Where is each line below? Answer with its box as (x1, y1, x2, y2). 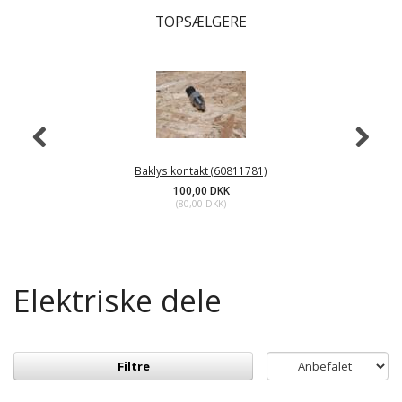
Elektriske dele (13, 280, 222, 322)
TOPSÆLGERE (155, 12, 247, 32)
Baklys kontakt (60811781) (135, 163, 267, 179)
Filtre (117, 358, 150, 375)
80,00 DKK (179, 197, 223, 211)
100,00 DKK (172, 183, 230, 198)
